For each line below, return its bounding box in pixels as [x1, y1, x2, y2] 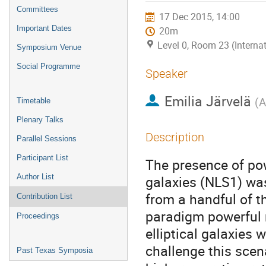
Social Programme [17, 62, 80, 71]
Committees [17, 5, 58, 14]
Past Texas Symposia [17, 246, 93, 255]
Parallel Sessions [17, 134, 77, 144]
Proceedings [17, 211, 59, 221]
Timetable [17, 96, 50, 106]
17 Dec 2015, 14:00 [159, 10, 240, 23]
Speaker [145, 66, 188, 81]
